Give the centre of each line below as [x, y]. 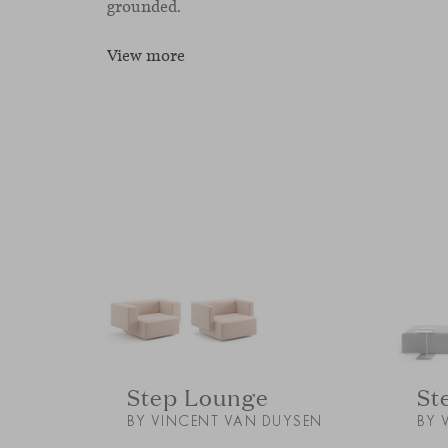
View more [146, 56]
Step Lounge [198, 396]
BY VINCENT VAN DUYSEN [225, 421]
